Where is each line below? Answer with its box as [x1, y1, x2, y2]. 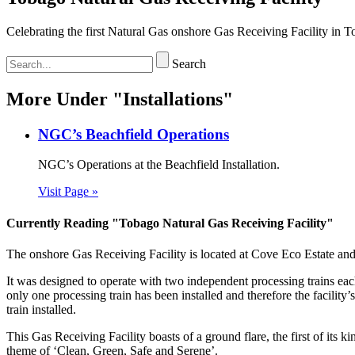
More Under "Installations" [6, 88, 233, 109]
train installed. [6, 302, 76, 316]
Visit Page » [38, 185, 98, 199]
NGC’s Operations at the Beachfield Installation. [38, 158, 280, 172]
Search [172, 56, 206, 71]
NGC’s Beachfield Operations [38, 125, 229, 143]
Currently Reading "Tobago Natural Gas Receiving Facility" [6, 216, 334, 230]
